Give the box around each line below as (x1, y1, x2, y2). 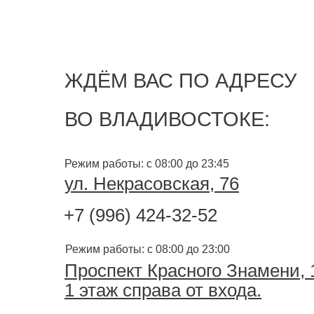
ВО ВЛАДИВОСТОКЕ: (64, 108, 270, 130)
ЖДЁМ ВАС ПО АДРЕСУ (64, 69, 296, 92)
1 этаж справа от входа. (64, 280, 261, 301)
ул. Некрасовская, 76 (64, 173, 239, 194)
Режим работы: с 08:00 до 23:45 (64, 158, 229, 170)
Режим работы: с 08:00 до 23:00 (65, 243, 230, 255)
